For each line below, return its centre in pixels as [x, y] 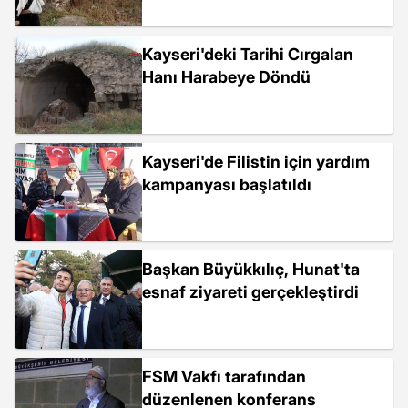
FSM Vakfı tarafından [224, 377]
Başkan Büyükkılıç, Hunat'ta [251, 269]
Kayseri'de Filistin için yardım [256, 162]
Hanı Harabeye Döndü [226, 77]
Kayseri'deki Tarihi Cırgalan [248, 54]
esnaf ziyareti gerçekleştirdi [250, 292]
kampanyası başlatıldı [227, 184]
